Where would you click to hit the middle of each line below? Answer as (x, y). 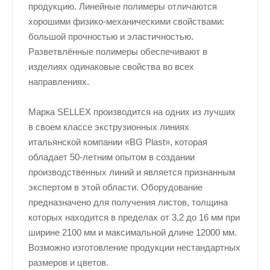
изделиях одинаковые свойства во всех (111, 67)
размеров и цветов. (68, 262)
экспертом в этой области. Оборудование (115, 187)
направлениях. (58, 82)
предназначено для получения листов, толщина (128, 202)
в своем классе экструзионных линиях (108, 127)
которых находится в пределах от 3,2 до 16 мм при (134, 217)
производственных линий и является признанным (131, 172)
